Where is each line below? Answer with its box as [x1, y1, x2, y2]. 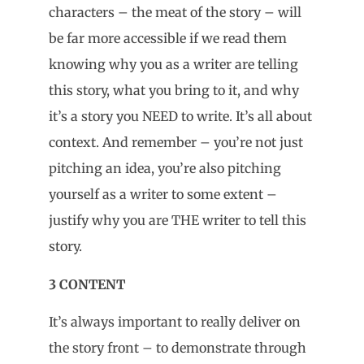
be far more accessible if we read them [49, 30, 287, 47]
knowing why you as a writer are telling [49, 56, 298, 73]
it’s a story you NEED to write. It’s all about [49, 108, 312, 125]
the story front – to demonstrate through [49, 340, 306, 357]
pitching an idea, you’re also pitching [49, 160, 281, 177]
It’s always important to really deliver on [49, 314, 301, 331]
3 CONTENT [49, 275, 125, 292]
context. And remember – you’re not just [49, 134, 303, 151]
